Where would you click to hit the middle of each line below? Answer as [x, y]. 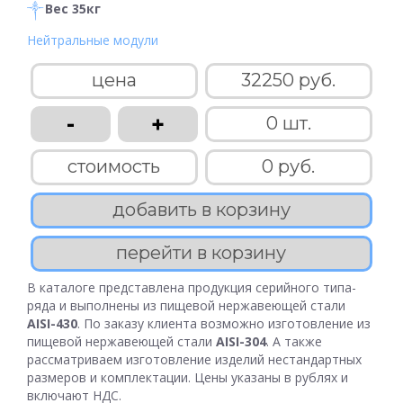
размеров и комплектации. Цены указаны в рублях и [188, 377]
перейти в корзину [201, 253]
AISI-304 [241, 341]
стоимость [114, 166]
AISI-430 [52, 323]
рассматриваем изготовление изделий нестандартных [194, 359]
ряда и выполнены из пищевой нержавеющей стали [186, 305]
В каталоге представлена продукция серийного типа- [192, 287]
